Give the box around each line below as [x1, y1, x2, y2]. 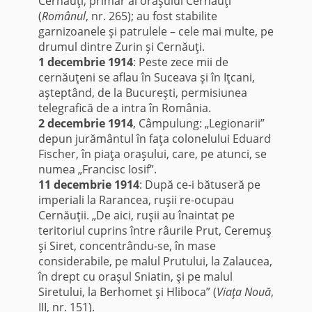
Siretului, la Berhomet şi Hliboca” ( [38, 284, 217, 300]
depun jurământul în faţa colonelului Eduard [38, 131, 271, 147]
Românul [41, 8, 86, 24]
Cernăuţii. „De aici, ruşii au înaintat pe [38, 208, 235, 224]
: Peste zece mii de [132, 54, 228, 70]
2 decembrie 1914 [38, 116, 133, 132]
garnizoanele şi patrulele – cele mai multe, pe [38, 24, 274, 40]
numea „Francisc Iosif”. [38, 162, 157, 178]
